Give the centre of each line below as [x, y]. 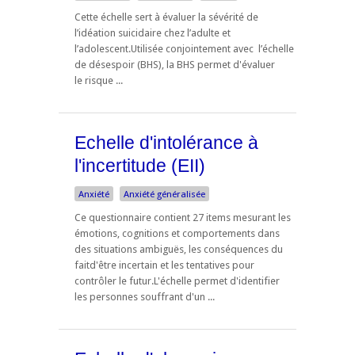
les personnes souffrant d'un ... [145, 297]
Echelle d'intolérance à [166, 142]
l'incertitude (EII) [140, 165]
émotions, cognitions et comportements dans [177, 234]
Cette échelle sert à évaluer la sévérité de [166, 17]
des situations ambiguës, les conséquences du [179, 250]
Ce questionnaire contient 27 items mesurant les [183, 218]
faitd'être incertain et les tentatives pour [164, 265]
